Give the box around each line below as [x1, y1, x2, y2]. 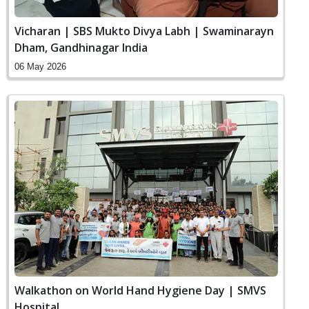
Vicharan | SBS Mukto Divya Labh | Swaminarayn [14, 23, 274, 39]
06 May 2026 [14, 61, 66, 72]
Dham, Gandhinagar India [14, 40, 148, 56]
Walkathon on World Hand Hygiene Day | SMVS [14, 282, 266, 298]
